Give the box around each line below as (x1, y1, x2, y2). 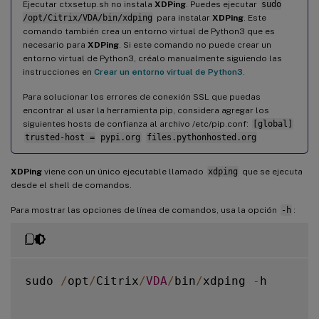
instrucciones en (23, 66, 94, 77)
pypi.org (100, 132, 141, 142)
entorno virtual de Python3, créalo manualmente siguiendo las (23, 53, 282, 63)
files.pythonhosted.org (146, 132, 256, 142)
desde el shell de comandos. (11, 179, 132, 190)
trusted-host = (24, 132, 95, 142)
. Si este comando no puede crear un (119, 39, 271, 50)
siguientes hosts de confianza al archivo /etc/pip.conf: (23, 118, 251, 129)
